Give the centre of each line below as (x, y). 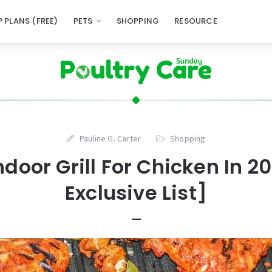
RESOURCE (196, 21)
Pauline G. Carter (110, 139)
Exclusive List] (136, 193)
